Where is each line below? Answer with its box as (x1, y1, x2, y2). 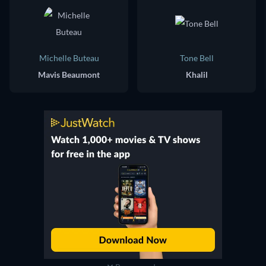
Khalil (185, 69, 208, 80)
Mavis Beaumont (38, 69, 100, 80)
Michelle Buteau (39, 53, 99, 64)
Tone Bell (179, 53, 214, 64)
